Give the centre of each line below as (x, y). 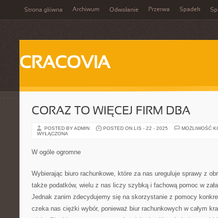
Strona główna (44, 10)
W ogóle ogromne (56, 152)
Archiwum (86, 10)
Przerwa (159, 10)
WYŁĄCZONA (53, 134)
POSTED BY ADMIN (68, 128)
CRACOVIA (65, 64)
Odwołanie (124, 10)
